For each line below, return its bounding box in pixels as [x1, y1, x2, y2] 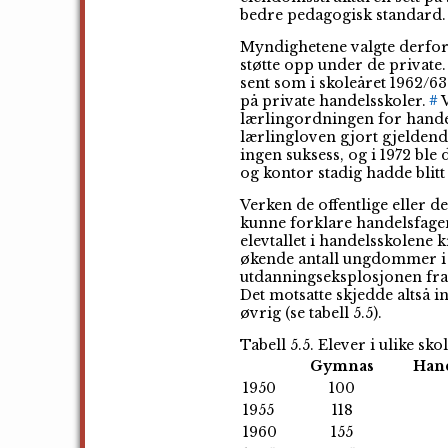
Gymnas [310, 356, 374, 375]
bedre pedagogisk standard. [240, 5, 446, 24]
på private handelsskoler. [240, 91, 426, 110]
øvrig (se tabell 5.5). [240, 303, 382, 322]
